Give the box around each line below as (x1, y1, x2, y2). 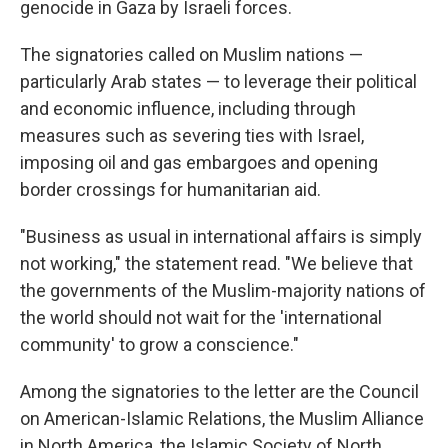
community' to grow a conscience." (20, 334, 299, 355)
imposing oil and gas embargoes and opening (20, 152, 378, 173)
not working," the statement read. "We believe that (20, 253, 413, 274)
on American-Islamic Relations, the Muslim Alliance (20, 408, 424, 429)
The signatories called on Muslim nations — (20, 44, 363, 65)
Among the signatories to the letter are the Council (20, 381, 419, 402)
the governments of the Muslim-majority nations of (20, 280, 426, 301)
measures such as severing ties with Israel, (20, 125, 364, 146)
